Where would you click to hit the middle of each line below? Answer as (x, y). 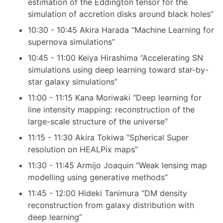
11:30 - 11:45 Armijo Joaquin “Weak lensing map (117, 166)
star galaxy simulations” (73, 82)
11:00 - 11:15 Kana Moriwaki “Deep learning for (115, 98)
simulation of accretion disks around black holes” (121, 14)
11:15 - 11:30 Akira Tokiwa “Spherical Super (108, 138)
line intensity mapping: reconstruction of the (111, 110)
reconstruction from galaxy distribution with (111, 205)
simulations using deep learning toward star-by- (118, 70)
